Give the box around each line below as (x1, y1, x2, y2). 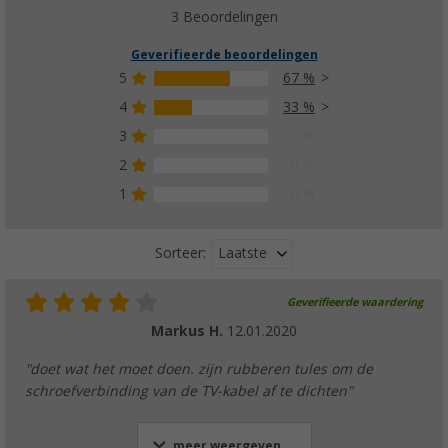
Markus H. (151, 322, 227, 339)
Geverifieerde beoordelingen (130, 47, 318, 62)
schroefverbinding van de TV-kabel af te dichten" (25, 382, 353, 399)
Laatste (218, 244, 267, 261)
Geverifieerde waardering (287, 295, 423, 309)
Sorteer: (155, 245, 206, 262)
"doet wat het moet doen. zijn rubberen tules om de (25, 360, 373, 377)
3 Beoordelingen (170, 8, 278, 25)
